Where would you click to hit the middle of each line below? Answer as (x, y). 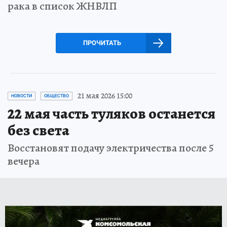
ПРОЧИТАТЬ (102, 43)
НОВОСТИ (22, 96)
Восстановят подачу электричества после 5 (111, 148)
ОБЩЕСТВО (56, 96)
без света (39, 130)
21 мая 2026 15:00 (105, 96)
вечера (24, 161)
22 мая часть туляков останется (111, 114)
